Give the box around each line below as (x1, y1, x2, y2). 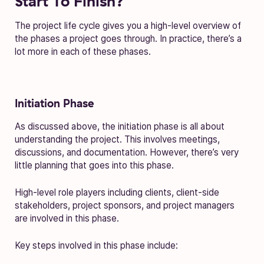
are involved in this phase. (15, 212, 119, 224)
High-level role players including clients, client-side (15, 186, 219, 198)
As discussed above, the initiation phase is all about (15, 120, 225, 132)
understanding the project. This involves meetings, (15, 133, 220, 145)
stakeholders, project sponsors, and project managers (15, 199, 235, 211)
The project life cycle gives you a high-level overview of (15, 19, 241, 31)
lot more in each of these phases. (15, 45, 151, 57)
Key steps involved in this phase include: (15, 239, 178, 251)
